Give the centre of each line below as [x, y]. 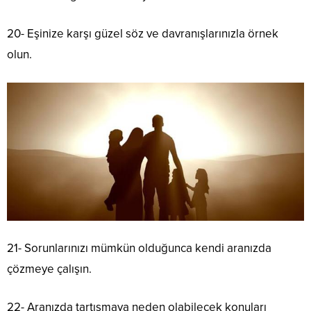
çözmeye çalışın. [49, 269]
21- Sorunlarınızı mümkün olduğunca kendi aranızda [139, 248]
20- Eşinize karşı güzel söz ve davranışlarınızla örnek [143, 34]
